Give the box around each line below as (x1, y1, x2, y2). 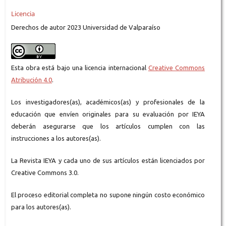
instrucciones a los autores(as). (11, 134, 102, 142)
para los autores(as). (11, 203, 71, 210)
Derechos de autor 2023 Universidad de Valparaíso (11, 23, 160, 31)
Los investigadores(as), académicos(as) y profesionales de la (11, 98, 205, 105)
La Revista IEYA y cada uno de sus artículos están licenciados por (11, 156, 205, 164)
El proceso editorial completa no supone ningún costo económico (11, 191, 205, 198)
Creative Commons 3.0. (11, 168, 79, 176)
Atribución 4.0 (11, 76, 52, 83)
